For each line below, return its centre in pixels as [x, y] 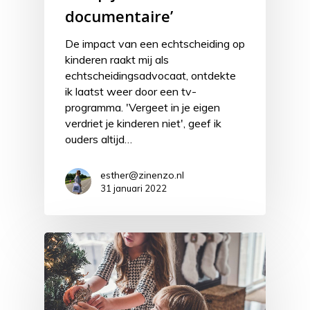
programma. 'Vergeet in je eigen [143, 108]
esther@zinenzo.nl [142, 175]
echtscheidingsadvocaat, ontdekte [151, 76]
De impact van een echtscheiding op [155, 44]
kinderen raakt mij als [117, 60]
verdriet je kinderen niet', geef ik [143, 124]
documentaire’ [119, 16]
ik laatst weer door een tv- [131, 92]
